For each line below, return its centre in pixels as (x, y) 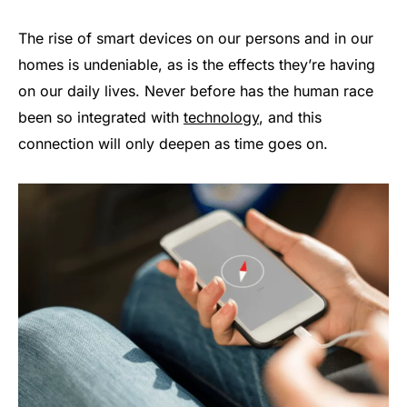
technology (221, 117)
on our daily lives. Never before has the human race (196, 90)
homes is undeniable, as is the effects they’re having (197, 64)
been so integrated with (101, 117)
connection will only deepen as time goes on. (173, 143)
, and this (290, 117)
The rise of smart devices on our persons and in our (196, 38)
